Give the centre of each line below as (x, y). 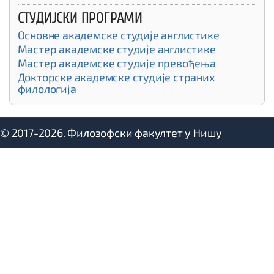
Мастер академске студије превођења (117, 63)
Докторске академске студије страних (116, 77)
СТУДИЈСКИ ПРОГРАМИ (80, 18)
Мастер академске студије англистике (117, 49)
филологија (47, 88)
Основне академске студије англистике (118, 35)
